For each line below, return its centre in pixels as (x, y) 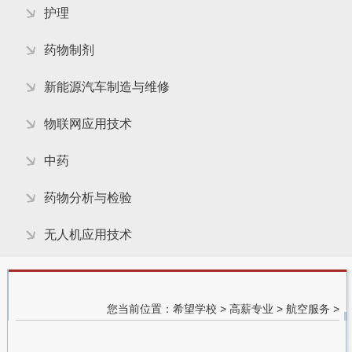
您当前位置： (140, 308)
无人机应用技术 (88, 234)
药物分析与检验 (88, 197)
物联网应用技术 (88, 123)
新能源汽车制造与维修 (106, 86)
